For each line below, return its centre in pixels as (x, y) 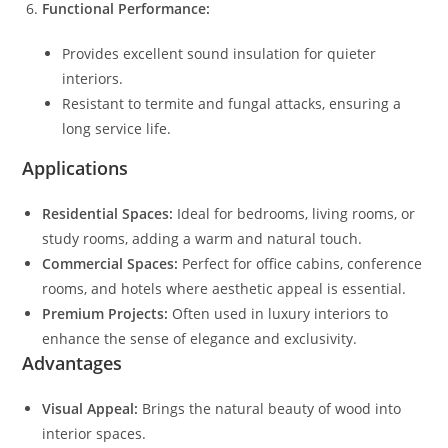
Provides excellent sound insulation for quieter (219, 53)
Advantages (72, 362)
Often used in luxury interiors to (278, 313)
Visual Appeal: (90, 408)
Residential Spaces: (108, 213)
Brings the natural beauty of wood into (270, 408)
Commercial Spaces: (110, 263)
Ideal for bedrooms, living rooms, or (294, 213)
